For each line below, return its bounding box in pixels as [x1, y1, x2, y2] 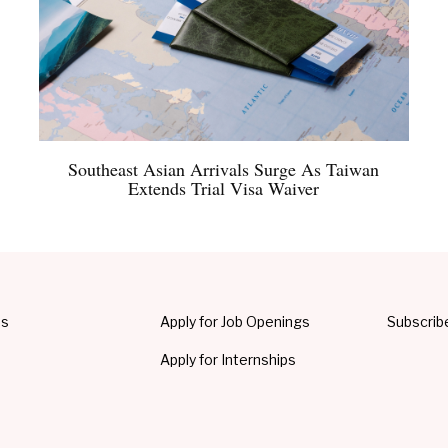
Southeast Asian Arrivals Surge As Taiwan [68, 157, 380, 182]
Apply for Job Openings [160, 313, 311, 331]
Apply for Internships [160, 351, 297, 369]
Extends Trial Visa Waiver [128, 176, 320, 201]
